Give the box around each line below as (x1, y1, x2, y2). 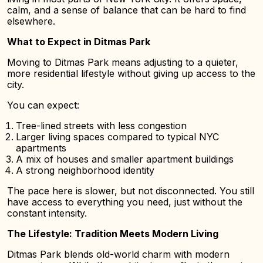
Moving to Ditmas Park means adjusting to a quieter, (7, 56, 238, 68)
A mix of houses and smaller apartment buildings (16, 153, 234, 165)
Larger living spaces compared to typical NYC (16, 131, 219, 143)
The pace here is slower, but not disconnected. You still (7, 185, 254, 197)
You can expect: (7, 99, 79, 111)
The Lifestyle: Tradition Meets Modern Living (7, 228, 218, 240)
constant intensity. (7, 207, 87, 219)
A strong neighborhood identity (16, 164, 154, 176)
